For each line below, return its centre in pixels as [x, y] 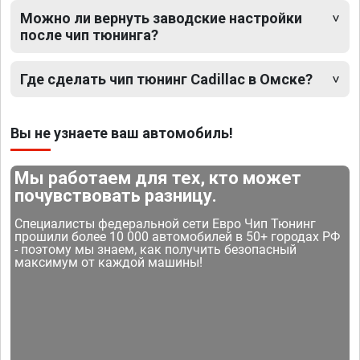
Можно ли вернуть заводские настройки [161, 18]
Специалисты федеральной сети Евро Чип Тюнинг [166, 224]
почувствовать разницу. [116, 196]
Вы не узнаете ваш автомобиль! [122, 133]
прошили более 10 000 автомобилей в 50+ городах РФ [178, 237]
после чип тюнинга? [89, 35]
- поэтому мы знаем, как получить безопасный [156, 250]
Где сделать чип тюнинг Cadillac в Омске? [166, 80]
